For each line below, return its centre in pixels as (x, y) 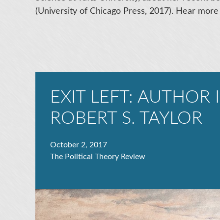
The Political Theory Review (98, 157)
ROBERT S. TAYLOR (126, 119)
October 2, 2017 (79, 145)
